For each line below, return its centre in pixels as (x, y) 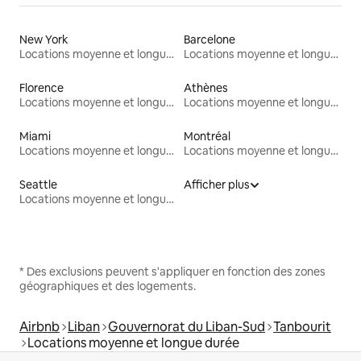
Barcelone (210, 40)
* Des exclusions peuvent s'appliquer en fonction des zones (172, 272)
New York (44, 40)
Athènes (206, 88)
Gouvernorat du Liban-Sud (187, 327)
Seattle (38, 185)
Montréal (207, 137)
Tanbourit (302, 327)
